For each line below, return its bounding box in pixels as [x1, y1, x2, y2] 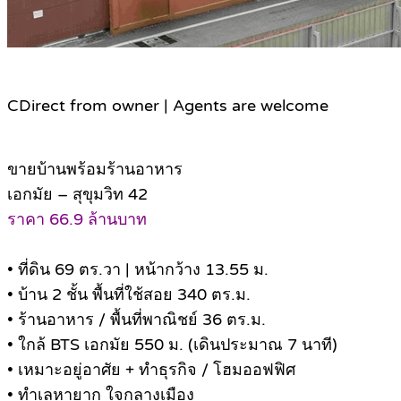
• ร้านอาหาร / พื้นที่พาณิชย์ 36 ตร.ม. [7, 310, 266, 330]
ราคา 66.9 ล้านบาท [7, 209, 147, 230]
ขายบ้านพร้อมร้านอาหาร [7, 159, 183, 180]
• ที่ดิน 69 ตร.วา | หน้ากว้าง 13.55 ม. [7, 260, 269, 280]
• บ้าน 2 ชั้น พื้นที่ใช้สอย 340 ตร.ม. [7, 285, 251, 305]
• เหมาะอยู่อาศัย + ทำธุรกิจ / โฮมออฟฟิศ [7, 360, 295, 380]
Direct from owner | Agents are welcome [19, 96, 328, 116]
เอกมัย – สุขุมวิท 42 [7, 184, 148, 205]
